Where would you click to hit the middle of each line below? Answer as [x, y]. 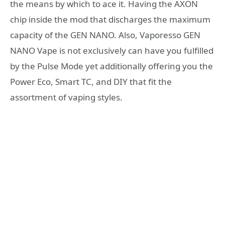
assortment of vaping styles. [66, 97]
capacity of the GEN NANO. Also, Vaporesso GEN [105, 35]
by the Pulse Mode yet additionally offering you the [111, 66]
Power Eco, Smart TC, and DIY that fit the [91, 81]
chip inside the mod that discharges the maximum [110, 19]
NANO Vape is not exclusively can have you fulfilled [112, 50]
